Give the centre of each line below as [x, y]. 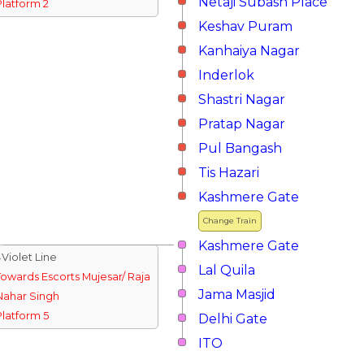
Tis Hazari [229, 173]
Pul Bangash [240, 148]
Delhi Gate [233, 319]
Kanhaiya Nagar [249, 51]
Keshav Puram [245, 26]
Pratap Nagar [242, 124]
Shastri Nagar [242, 100]
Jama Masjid [237, 295]
